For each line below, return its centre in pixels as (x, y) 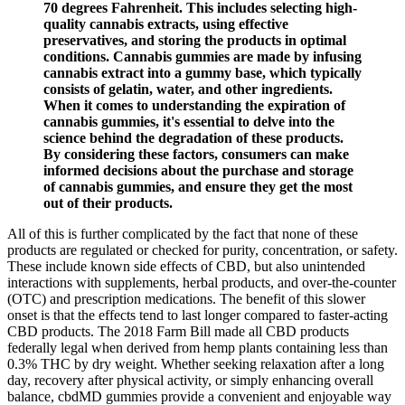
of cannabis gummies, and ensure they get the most (198, 186)
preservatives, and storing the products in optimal (195, 40)
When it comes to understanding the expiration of (194, 105)
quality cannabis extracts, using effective (166, 24)
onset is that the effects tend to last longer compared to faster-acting (198, 315)
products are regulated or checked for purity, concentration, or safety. (202, 250)
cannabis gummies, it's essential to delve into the (189, 121)
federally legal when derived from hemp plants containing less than (198, 347)
